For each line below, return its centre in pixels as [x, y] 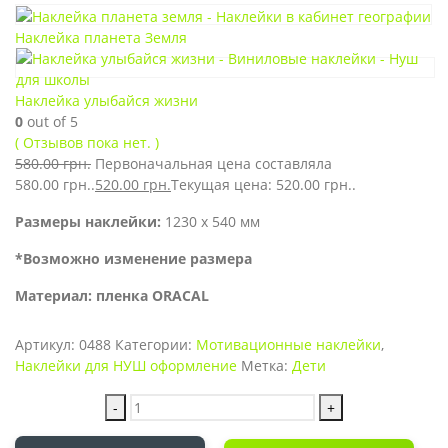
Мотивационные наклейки [288, 344]
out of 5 [50, 121]
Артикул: [47, 344]
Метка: [266, 365]
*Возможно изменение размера [133, 258]
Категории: [155, 344]
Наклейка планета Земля [101, 37]
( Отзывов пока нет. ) [87, 142]
